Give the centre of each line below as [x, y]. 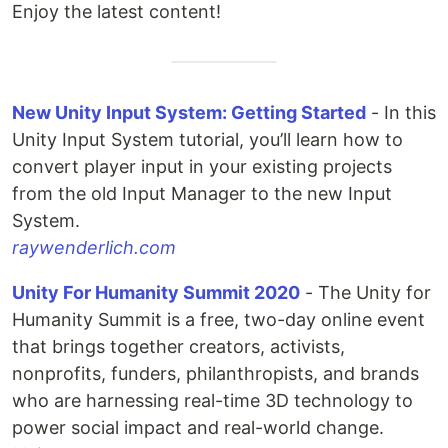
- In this [401, 112]
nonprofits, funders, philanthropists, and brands [215, 373]
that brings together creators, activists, [178, 346]
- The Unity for [365, 292]
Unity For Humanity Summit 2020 [156, 292]
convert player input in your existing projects [202, 166]
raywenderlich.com [94, 247]
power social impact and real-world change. [198, 427]
